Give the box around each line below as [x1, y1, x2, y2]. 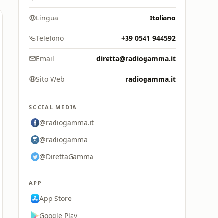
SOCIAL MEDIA [29, 103, 78, 110]
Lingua [36, 13, 58, 22]
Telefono [36, 34, 64, 43]
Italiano [150, 13, 176, 22]
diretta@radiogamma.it [96, 54, 176, 63]
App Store [39, 194, 72, 203]
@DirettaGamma [39, 152, 93, 161]
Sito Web [36, 74, 65, 84]
